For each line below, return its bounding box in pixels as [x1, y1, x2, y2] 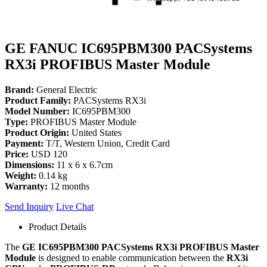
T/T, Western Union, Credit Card [44, 138, 170, 148]
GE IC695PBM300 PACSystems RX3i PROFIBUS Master [22, 241, 259, 252]
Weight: [5, 170, 36, 181]
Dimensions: [5, 159, 54, 170]
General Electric [34, 84, 97, 95]
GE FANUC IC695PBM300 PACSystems [5, 40, 252, 56]
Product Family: [5, 95, 71, 105]
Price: [5, 148, 29, 159]
